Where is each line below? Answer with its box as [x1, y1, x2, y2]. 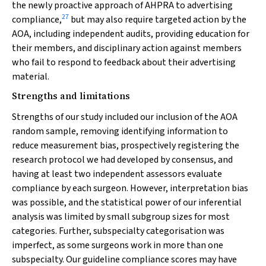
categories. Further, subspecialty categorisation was [12, 224, 224, 237]
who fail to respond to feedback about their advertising [12, 56, 236, 69]
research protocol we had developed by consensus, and [12, 153, 233, 166]
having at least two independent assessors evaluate [12, 167, 222, 180]
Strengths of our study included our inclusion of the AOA [12, 110, 237, 123]
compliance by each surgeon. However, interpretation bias [12, 182, 248, 195]
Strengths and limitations [12, 89, 130, 102]
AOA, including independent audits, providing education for [12, 27, 249, 40]
